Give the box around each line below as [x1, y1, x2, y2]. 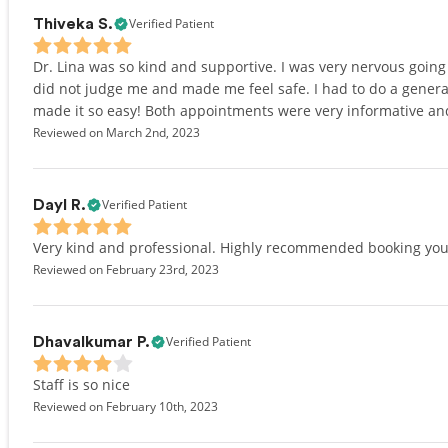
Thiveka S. [33, 16, 113, 32]
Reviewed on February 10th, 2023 [33, 398, 218, 415]
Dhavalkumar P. [33, 334, 150, 350]
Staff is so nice [33, 375, 130, 394]
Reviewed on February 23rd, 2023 [33, 261, 219, 278]
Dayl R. [33, 197, 86, 213]
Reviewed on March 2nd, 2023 [33, 124, 200, 141]
